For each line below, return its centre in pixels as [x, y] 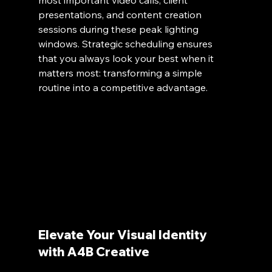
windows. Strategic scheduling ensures [126, 43]
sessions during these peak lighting [119, 29]
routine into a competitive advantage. [123, 87]
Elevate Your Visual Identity [124, 235]
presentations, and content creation [121, 14]
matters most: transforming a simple [121, 73]
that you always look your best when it [127, 58]
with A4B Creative [93, 252]
